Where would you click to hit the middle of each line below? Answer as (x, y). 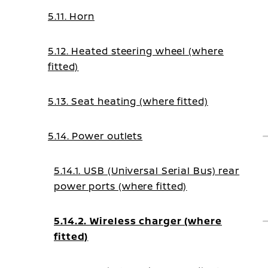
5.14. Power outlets (95, 136)
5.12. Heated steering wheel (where (136, 51)
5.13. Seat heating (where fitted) (128, 101)
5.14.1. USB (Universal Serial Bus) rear (147, 170)
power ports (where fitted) (121, 186)
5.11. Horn (71, 16)
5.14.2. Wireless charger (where (138, 221)
